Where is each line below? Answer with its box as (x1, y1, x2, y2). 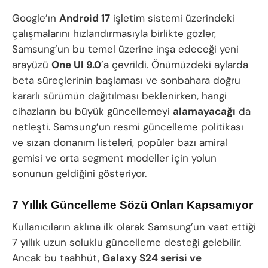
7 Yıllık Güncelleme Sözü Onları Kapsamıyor (12, 198, 253, 211)
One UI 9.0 (51, 58, 101, 72)
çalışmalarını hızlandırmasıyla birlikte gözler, (12, 27, 216, 41)
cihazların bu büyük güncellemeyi (12, 105, 173, 118)
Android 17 (59, 11, 110, 25)
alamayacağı (173, 105, 236, 118)
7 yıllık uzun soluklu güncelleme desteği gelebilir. (12, 236, 241, 249)
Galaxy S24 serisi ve (102, 251, 202, 265)
